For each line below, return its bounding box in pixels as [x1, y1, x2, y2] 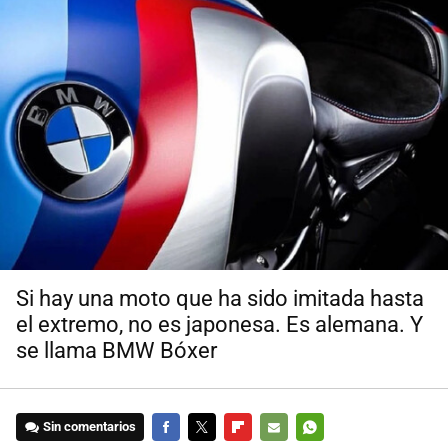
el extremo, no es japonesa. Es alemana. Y [16, 312, 423, 338]
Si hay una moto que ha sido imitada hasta [16, 286, 424, 312]
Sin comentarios [43, 419, 137, 435]
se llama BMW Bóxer [16, 338, 217, 364]
